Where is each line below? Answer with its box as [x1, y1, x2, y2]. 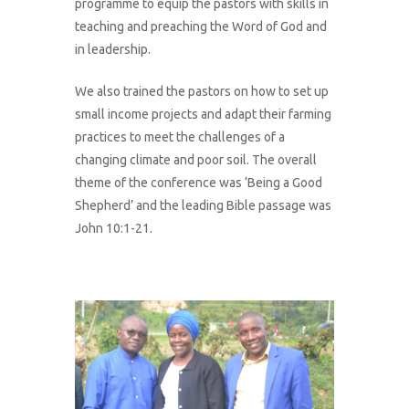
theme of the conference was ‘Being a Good [75, 175, 323, 191]
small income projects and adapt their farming [75, 107, 332, 122]
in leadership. [75, 42, 152, 58]
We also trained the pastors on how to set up [75, 84, 330, 100]
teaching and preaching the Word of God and [75, 19, 328, 35]
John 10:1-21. [75, 221, 153, 236]
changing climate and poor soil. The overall [75, 152, 318, 168]
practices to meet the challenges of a [75, 130, 286, 145]
